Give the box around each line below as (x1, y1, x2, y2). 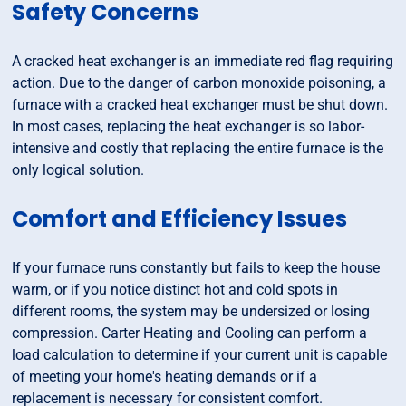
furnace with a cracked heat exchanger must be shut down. (12, 96, 389, 114)
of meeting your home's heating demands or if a (12, 368, 318, 386)
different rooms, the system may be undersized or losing (12, 303, 371, 321)
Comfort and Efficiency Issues (12, 204, 348, 235)
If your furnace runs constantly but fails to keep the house (12, 259, 381, 277)
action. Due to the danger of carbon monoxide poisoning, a (12, 74, 387, 92)
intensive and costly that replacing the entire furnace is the (12, 140, 384, 158)
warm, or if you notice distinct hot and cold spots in (12, 281, 339, 299)
